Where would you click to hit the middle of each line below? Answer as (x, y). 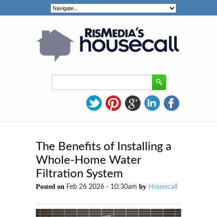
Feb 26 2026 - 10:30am (103, 187)
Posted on (51, 187)
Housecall (163, 187)
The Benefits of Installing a (104, 147)
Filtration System (79, 174)
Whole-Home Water (88, 160)
